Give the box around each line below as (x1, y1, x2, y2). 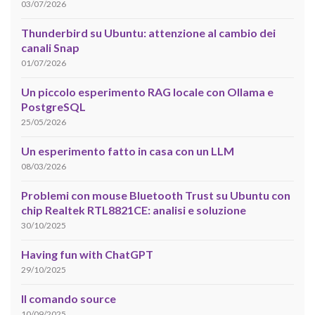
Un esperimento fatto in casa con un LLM (21, 144, 234, 158)
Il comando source (21, 292, 116, 306)
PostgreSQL (21, 100, 86, 114)
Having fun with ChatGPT (21, 247, 153, 262)
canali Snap (21, 41, 79, 55)
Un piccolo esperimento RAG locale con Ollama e (21, 85, 274, 99)
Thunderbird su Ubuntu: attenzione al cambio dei (21, 26, 276, 40)
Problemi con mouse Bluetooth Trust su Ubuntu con (21, 188, 290, 202)
